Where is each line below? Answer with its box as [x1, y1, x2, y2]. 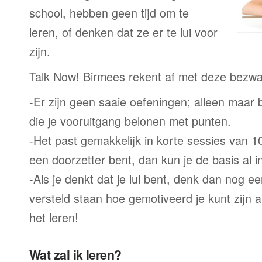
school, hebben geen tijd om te [29, 4, 189, 21]
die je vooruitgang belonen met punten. [29, 112, 231, 129]
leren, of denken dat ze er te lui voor [29, 23, 218, 40]
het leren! [29, 209, 78, 226]
